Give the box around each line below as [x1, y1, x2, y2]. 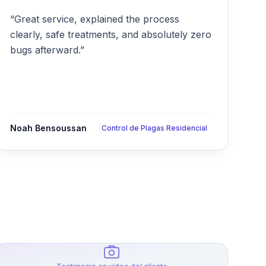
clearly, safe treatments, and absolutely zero [10, 28, 211, 40]
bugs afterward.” [10, 44, 84, 56]
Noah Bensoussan [10, 123, 87, 133]
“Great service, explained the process [10, 13, 179, 25]
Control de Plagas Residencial [102, 123, 207, 132]
